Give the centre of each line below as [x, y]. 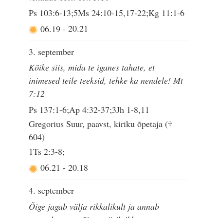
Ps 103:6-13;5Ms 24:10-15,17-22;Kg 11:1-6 [107, 12]
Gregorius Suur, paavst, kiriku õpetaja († [101, 123]
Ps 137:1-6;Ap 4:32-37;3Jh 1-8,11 [89, 109]
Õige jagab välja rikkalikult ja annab [94, 206]
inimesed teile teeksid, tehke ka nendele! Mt [106, 81]
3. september [52, 52]
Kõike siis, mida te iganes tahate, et [92, 67]
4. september [52, 191]
